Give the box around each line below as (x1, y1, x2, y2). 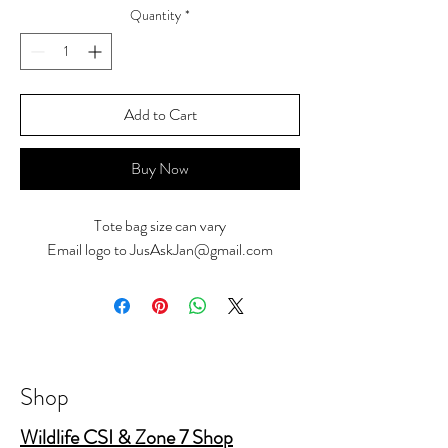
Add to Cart (123, 103, 197, 126)
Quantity (130, 5, 181, 25)
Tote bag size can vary (94, 214, 226, 237)
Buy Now (131, 157, 189, 180)
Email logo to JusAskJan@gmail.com (47, 238, 273, 261)
